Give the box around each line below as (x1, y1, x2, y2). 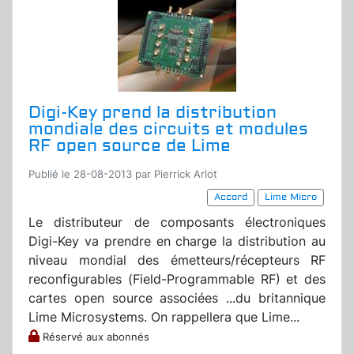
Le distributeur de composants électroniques (28, 214, 326, 231)
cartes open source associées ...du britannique (28, 290, 326, 307)
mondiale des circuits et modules (28, 119, 308, 141)
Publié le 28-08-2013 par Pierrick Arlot (28, 168, 217, 181)
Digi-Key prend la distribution (28, 102, 277, 124)
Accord (214, 191, 247, 204)
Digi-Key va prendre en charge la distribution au (28, 233, 326, 250)
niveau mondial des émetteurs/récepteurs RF (28, 252, 326, 269)
